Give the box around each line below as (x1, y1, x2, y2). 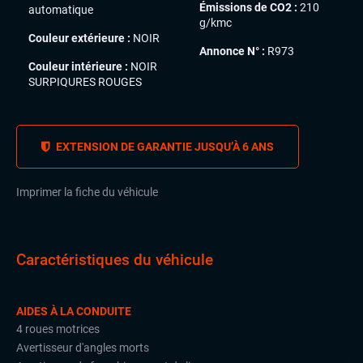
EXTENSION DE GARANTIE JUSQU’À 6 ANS (53, 140, 274, 154)
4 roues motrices (16, 322, 100, 335)
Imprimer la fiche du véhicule (16, 185, 158, 199)
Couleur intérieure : (28, 60, 128, 74)
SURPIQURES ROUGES (28, 75, 142, 89)
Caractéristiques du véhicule (16, 250, 213, 269)
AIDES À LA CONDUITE (16, 304, 131, 318)
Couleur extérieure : (28, 32, 130, 45)
